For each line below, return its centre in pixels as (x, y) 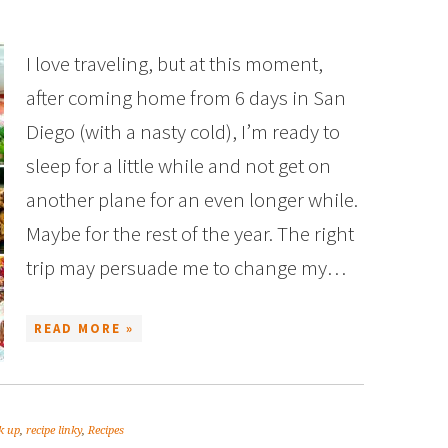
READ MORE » (84, 328)
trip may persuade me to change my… (186, 267)
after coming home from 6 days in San (186, 97)
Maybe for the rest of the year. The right (190, 233)
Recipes (106, 430)
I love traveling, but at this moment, (174, 63)
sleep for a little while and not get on (178, 165)
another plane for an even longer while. (192, 199)
